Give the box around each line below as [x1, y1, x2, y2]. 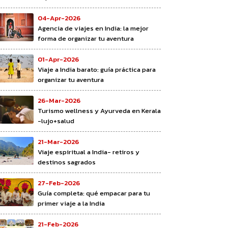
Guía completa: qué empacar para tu [38, 188, 150, 198]
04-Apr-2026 [38, 13, 80, 23]
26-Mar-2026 [38, 95, 80, 105]
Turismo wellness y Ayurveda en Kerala [38, 105, 161, 116]
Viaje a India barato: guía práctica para [38, 64, 156, 74]
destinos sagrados [38, 157, 96, 167]
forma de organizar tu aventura [38, 33, 134, 43]
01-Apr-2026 [38, 54, 79, 64]
